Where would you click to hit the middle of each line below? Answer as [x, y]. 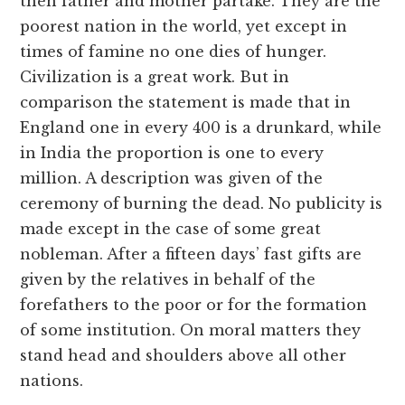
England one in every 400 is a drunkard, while [201, 128]
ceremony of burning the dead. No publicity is [202, 204]
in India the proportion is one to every [172, 153]
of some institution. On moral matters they [191, 330]
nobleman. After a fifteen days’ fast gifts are [191, 254]
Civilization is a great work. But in [155, 77]
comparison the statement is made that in [186, 103]
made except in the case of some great [171, 229]
